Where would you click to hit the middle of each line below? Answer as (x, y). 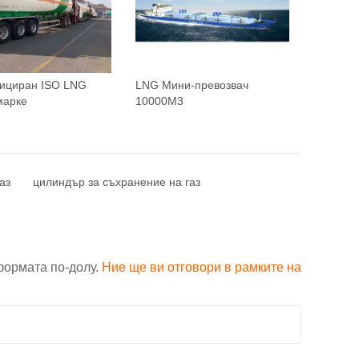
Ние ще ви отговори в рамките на (202, 267)
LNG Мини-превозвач (192, 85)
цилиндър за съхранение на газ (117, 182)
